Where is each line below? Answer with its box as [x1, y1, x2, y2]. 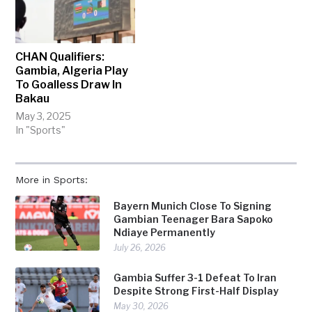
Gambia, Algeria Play [15, 63, 129, 77]
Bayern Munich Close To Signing [114, 199, 272, 212]
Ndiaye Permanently [114, 226, 216, 238]
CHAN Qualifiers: [15, 49, 105, 63]
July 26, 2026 [114, 242, 166, 253]
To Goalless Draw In [15, 77, 123, 91]
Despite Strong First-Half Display [114, 284, 279, 297]
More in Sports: [15, 173, 88, 185]
